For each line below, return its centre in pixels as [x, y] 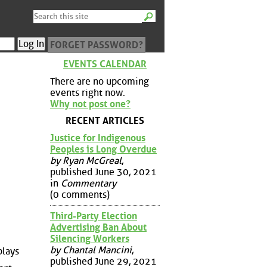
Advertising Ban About [98, 227]
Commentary [89, 183]
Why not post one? [90, 104]
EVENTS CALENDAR [105, 64]
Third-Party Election [94, 216]
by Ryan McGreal [86, 160]
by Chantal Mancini [91, 250]
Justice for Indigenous [98, 138]
